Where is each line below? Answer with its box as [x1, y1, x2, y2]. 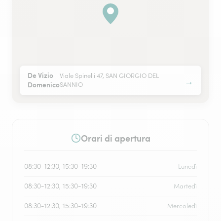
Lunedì [178, 162, 197, 171]
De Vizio [28, 70, 53, 80]
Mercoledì [167, 202, 197, 210]
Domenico [28, 79, 60, 89]
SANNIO [60, 80, 83, 89]
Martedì [174, 182, 197, 190]
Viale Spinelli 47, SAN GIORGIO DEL [60, 72, 159, 80]
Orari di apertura [80, 132, 150, 144]
